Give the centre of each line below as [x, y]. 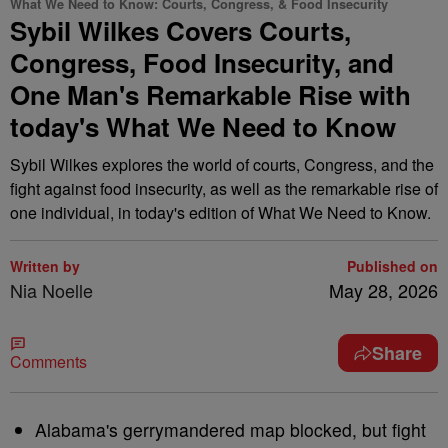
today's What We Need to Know [203, 126]
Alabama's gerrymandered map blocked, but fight [230, 429]
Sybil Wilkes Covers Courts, [180, 30]
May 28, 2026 [383, 290]
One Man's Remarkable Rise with [210, 94]
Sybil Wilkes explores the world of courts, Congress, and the [222, 164]
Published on [392, 266]
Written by [45, 266]
